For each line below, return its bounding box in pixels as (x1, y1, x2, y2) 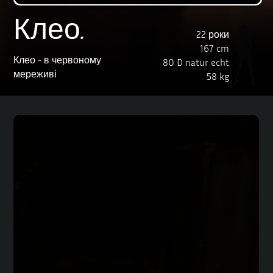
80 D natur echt (162, 56, 229, 68)
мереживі (13, 68, 57, 80)
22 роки (196, 28, 229, 40)
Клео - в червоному (13, 54, 102, 66)
